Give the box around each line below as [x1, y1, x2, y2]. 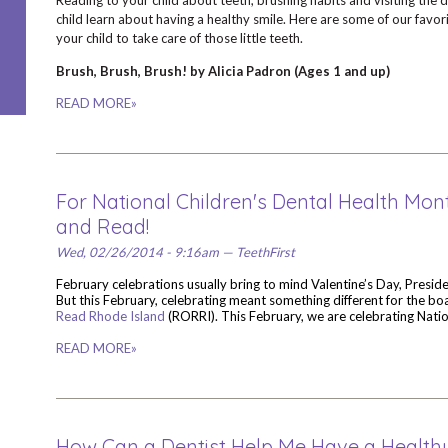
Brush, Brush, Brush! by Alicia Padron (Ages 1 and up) [55, 63, 390, 79]
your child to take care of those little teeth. [55, 30, 303, 46]
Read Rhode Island [55, 308, 165, 324]
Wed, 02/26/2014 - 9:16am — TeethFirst [55, 244, 295, 260]
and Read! [55, 214, 149, 239]
